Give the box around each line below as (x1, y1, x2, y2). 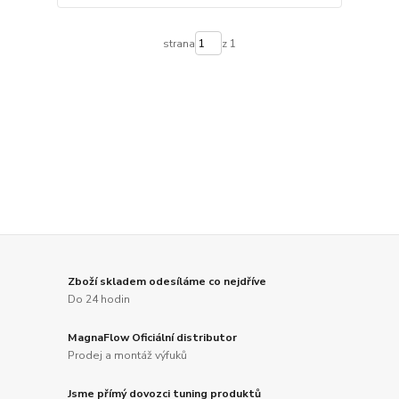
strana (162, 36, 195, 51)
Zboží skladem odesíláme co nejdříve (68, 274, 267, 289)
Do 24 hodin (68, 291, 131, 306)
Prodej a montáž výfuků (68, 347, 188, 362)
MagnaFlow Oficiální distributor (68, 330, 238, 345)
